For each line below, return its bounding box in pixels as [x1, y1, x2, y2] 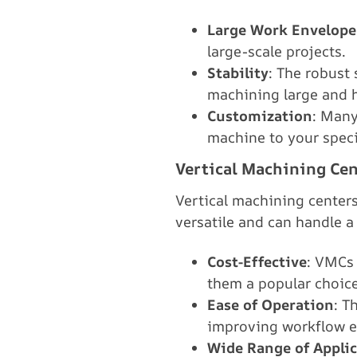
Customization [207, 106, 312, 125]
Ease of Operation [207, 295, 334, 314]
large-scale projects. [207, 41, 346, 61]
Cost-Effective [207, 252, 307, 271]
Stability [207, 63, 269, 82]
